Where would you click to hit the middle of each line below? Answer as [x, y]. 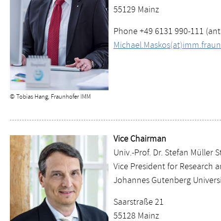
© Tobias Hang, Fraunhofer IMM [50, 96]
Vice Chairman [140, 139]
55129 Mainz [136, 9]
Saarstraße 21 [139, 202]
